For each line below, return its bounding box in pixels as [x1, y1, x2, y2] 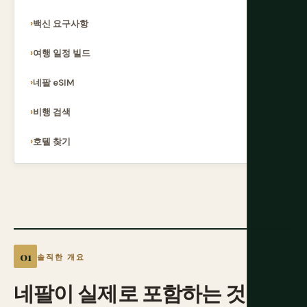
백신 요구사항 [33, 18, 88, 29]
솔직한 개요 [37, 252, 86, 262]
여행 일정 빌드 [33, 47, 90, 59]
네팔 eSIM [33, 77, 75, 88]
